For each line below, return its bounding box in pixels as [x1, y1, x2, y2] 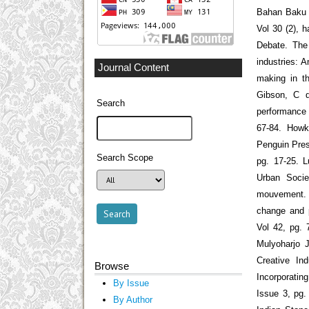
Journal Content [98, 61, 169, 73]
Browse [94, 259, 129, 272]
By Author [112, 294, 152, 305]
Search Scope [97, 152, 154, 163]
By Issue [112, 277, 149, 288]
